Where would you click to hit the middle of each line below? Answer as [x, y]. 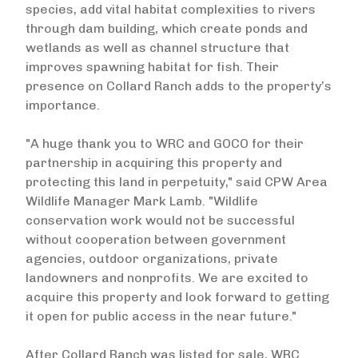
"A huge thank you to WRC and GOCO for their [165, 143]
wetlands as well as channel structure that [157, 48]
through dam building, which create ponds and [167, 28]
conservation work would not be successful [160, 220]
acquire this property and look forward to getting [177, 297]
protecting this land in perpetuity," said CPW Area [177, 182]
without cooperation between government [156, 239]
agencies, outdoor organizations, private [152, 259]
